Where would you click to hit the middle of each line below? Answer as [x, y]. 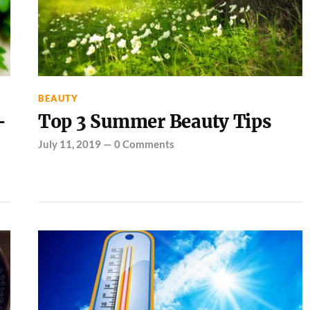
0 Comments [144, 144]
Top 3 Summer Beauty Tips [154, 122]
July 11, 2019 [69, 144]
